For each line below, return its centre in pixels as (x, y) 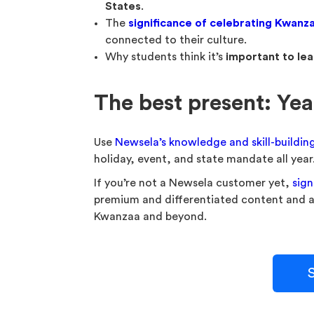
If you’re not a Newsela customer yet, (193, 183)
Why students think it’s (166, 57)
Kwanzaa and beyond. (151, 217)
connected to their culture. (176, 40)
